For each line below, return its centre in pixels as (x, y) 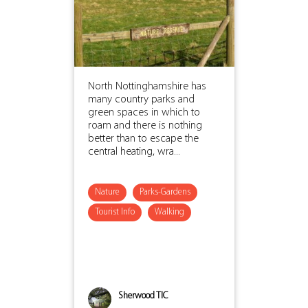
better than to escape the (143, 139)
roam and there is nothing (145, 125)
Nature (107, 192)
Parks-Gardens (165, 192)
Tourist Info (114, 212)
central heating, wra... (134, 152)
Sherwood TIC (143, 296)
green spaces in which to (144, 112)
